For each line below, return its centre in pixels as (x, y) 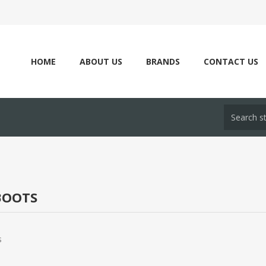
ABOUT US (101, 61)
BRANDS (163, 61)
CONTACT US (231, 61)
